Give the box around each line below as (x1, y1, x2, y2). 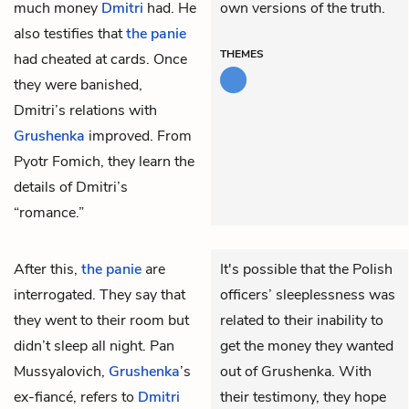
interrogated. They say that (14, 284, 185, 305)
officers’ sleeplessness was (220, 284, 395, 305)
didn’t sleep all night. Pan (14, 335, 174, 356)
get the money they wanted (220, 335, 393, 356)
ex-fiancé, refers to (14, 386, 138, 407)
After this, (14, 258, 81, 279)
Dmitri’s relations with (14, 100, 157, 121)
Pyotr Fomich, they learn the (14, 151, 194, 172)
